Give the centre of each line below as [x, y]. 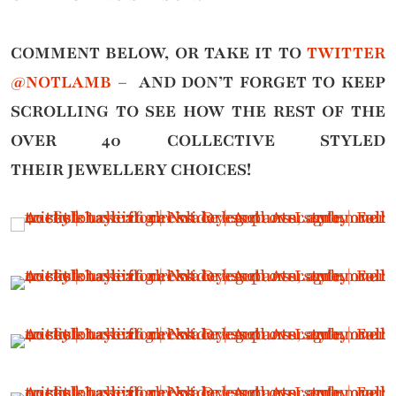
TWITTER [346, 53]
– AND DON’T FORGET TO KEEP [248, 82]
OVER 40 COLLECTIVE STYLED [198, 140]
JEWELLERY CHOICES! [157, 169]
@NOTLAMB [61, 82]
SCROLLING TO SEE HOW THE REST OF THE [198, 111]
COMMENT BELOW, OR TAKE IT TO [159, 53]
